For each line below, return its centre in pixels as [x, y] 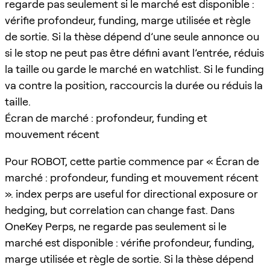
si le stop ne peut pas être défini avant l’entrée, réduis [134, 52]
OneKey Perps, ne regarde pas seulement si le [116, 226]
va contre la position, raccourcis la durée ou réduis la [134, 85]
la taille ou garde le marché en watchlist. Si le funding [134, 69]
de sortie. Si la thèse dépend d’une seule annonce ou [132, 36]
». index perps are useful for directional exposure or [131, 193]
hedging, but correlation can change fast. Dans [120, 210]
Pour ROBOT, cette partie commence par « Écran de [132, 161]
